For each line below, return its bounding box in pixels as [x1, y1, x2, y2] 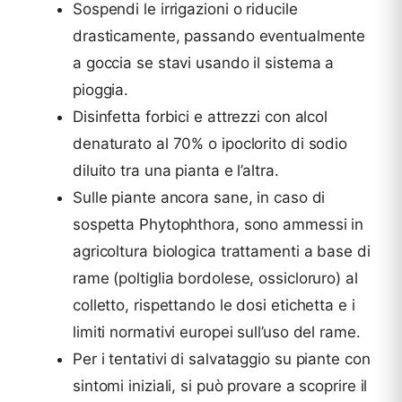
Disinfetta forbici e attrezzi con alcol [73, 108, 328, 127]
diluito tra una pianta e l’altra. [73, 162, 279, 180]
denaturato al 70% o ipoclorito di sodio [73, 135, 348, 153]
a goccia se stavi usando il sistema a [73, 54, 335, 73]
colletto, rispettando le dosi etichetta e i [73, 296, 355, 315]
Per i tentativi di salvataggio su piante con [73, 350, 371, 369]
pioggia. [73, 81, 129, 100]
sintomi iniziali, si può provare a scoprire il [73, 377, 368, 396]
